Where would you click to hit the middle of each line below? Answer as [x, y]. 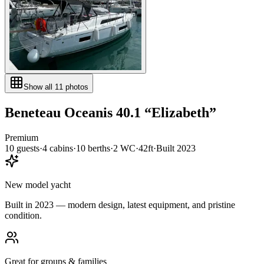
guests [27, 148]
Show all [39, 87]
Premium [22, 137]
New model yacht [38, 184]
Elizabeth [180, 112]
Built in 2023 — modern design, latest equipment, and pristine [120, 204]
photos [76, 87]
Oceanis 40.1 [103, 112]
